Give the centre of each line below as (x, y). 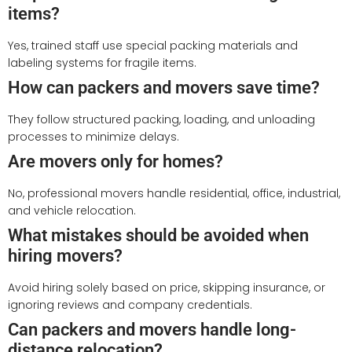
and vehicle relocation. (72, 210)
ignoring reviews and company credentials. (130, 304)
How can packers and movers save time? (164, 87)
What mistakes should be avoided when (158, 235)
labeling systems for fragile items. (102, 62)
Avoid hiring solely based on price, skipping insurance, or (167, 287)
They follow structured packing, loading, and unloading (161, 119)
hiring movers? (65, 255)
